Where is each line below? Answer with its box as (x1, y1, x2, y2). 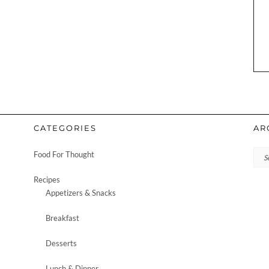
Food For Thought (33, 150, 94, 160)
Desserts (45, 238, 77, 249)
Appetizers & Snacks (45, 188, 116, 198)
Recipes (33, 175, 60, 185)
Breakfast (45, 213, 79, 223)
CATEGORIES (33, 123, 97, 133)
